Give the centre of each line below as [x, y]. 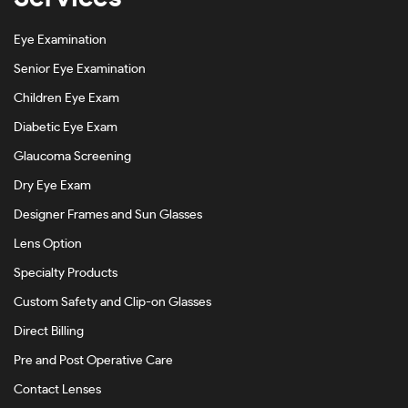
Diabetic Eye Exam [66, 127]
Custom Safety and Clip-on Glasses [112, 302]
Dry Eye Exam [52, 186]
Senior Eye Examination [80, 69]
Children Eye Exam [66, 98]
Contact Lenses [57, 390]
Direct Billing [49, 331]
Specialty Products [66, 273]
